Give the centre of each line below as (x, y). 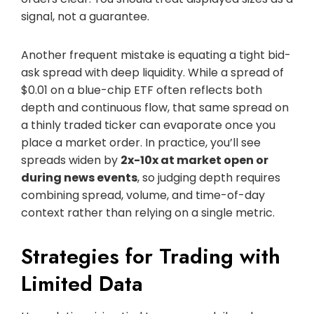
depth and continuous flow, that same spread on (155, 107)
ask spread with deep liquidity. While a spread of (152, 72)
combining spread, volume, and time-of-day (143, 195)
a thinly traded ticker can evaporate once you (148, 125)
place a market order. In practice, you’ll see (141, 142)
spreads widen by (71, 160)
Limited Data (82, 283)
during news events (79, 177)
